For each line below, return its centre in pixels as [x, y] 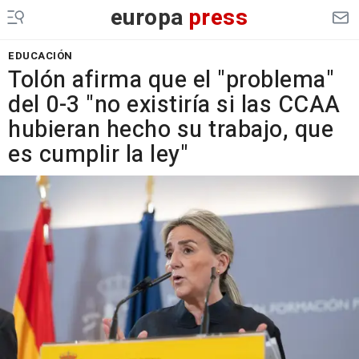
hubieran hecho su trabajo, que [171, 130]
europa [147, 18]
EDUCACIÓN [40, 56]
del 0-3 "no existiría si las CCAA [174, 105]
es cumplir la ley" [98, 155]
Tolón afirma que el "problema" [171, 80]
